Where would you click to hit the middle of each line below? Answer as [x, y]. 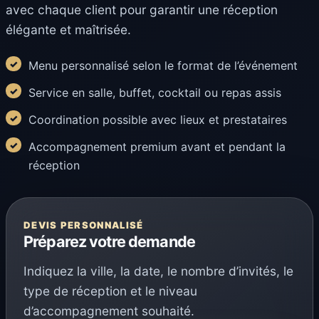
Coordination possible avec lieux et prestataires [158, 119]
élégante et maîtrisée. [68, 30]
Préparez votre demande [109, 241]
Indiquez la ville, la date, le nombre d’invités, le [158, 271]
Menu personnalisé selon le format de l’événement [163, 65]
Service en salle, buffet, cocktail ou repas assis [155, 92]
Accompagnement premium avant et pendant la [157, 146]
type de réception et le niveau [110, 291]
